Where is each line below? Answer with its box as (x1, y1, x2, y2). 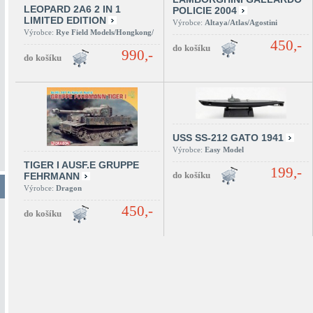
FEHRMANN (24, 170, 80, 182)
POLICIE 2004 (173, 5, 237, 16)
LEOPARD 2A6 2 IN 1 (24, 3, 121, 15)
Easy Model (205, 145, 244, 154)
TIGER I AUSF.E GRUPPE (24, 159, 139, 170)
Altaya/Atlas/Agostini (205, 18, 277, 27)
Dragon (56, 184, 82, 192)
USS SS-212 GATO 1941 (173, 132, 284, 143)
